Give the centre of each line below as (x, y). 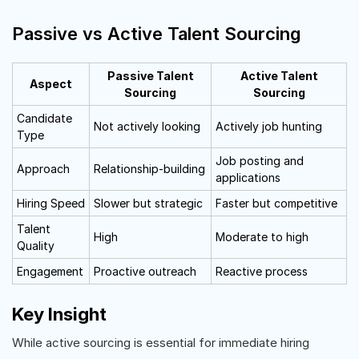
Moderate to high (262, 237)
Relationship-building (149, 169)
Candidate (44, 118)
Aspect (51, 84)
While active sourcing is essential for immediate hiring (161, 343)
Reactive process (262, 271)
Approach (43, 169)
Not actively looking (147, 126)
